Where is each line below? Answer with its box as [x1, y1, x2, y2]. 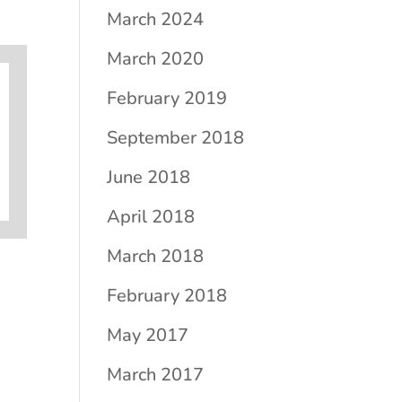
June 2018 [107, 165, 191, 189]
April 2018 [107, 205, 196, 229]
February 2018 [107, 284, 228, 308]
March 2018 [107, 244, 205, 268]
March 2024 [107, 7, 205, 31]
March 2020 [107, 47, 205, 71]
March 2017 [107, 363, 205, 387]
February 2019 [107, 86, 228, 110]
